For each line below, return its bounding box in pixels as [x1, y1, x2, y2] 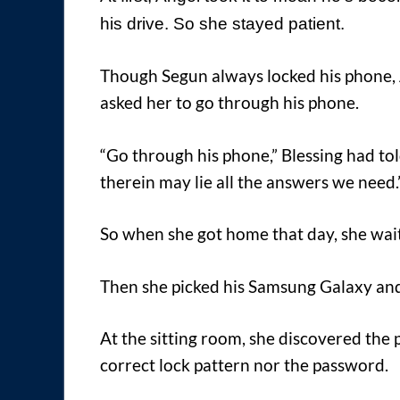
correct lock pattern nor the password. [100, 354, 388, 376]
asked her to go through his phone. [100, 92, 359, 113]
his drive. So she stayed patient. [100, 13, 345, 33]
